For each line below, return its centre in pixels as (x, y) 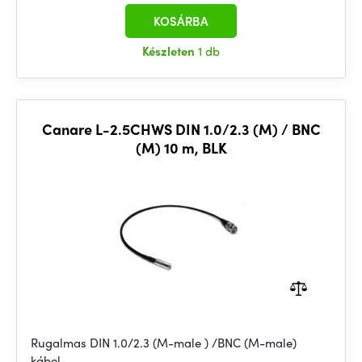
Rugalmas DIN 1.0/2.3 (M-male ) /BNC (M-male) (164, 343)
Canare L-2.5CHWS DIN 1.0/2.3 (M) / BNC (181, 129)
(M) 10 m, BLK (181, 147)
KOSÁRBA (181, 21)
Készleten (170, 51)
